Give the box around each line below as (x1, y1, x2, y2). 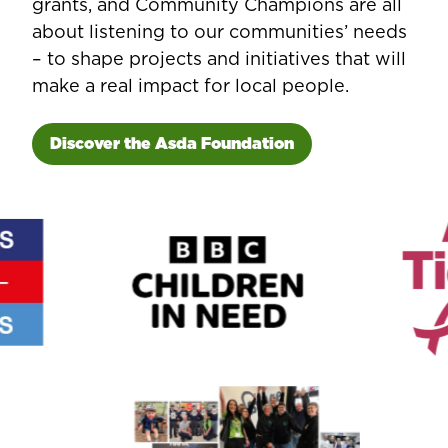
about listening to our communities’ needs (32, 21, 407, 43)
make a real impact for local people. (32, 75, 349, 97)
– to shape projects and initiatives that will (32, 48, 406, 70)
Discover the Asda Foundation (50, 134, 294, 154)
